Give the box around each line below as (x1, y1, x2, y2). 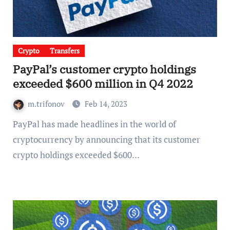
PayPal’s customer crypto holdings (12, 62, 196, 76)
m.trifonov (27, 99, 67, 109)
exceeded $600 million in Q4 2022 (12, 76, 193, 91)
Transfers (49, 46, 80, 55)
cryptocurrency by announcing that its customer (12, 133, 200, 145)
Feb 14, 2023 (84, 99, 127, 109)
